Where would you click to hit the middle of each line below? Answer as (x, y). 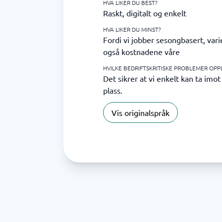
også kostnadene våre (141, 52)
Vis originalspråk (140, 112)
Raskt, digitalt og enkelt (145, 13)
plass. (113, 90)
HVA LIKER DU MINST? (132, 29)
